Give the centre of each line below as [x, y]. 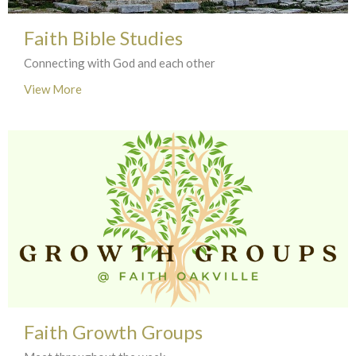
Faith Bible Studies [103, 37]
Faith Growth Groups [113, 332]
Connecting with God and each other [120, 62]
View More [53, 89]
